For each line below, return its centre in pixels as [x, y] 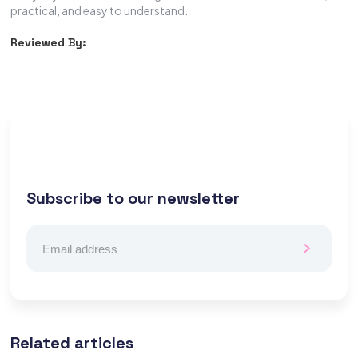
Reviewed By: [49, 43]
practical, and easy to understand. [99, 11]
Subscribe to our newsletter [133, 199]
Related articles [72, 343]
